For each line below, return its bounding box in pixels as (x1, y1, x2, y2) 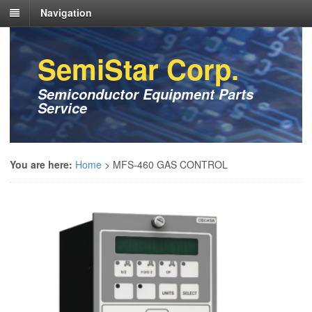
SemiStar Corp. (38, 49, 239, 89)
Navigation (40, 6, 92, 20)
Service (38, 98, 87, 118)
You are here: (10, 157, 72, 172)
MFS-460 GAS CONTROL (110, 157, 228, 172)
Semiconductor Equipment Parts (38, 84, 253, 104)
